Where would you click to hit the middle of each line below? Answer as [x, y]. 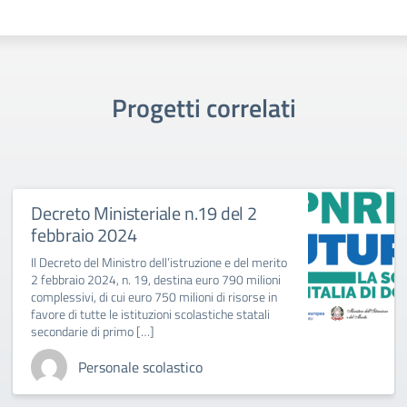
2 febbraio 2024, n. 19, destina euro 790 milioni [156, 279]
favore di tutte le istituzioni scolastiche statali [150, 314]
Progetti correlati [203, 108]
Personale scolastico [140, 367]
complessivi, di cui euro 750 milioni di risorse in [154, 297]
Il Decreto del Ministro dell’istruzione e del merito [159, 262]
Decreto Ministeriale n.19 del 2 [144, 213]
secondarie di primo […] [93, 331]
